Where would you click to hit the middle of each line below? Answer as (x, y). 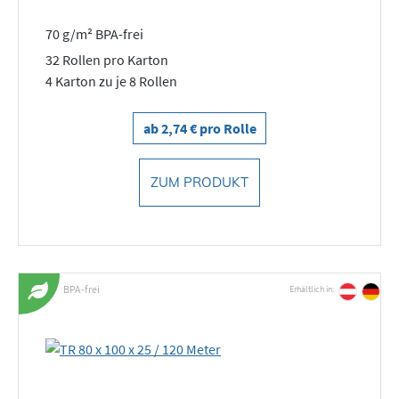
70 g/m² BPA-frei (94, 34)
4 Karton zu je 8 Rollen (111, 81)
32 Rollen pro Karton (107, 59)
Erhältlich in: (312, 289)
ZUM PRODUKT (199, 182)
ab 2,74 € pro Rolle (199, 128)
